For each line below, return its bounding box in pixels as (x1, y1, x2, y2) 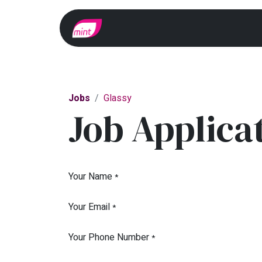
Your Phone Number (68, 230, 149, 245)
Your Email (68, 200, 110, 215)
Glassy (104, 91, 132, 106)
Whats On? (188, 20, 240, 36)
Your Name (68, 170, 112, 184)
